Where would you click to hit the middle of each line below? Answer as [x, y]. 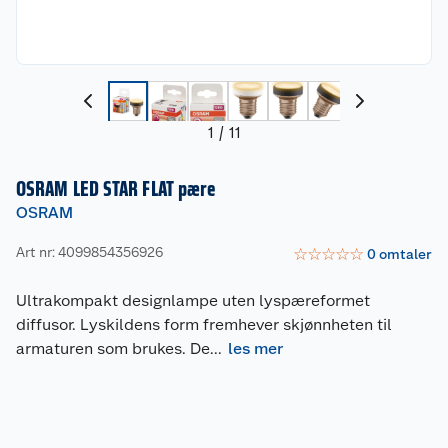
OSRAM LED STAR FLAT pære [116, 188]
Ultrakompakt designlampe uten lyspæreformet [193, 300]
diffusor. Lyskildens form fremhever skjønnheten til [204, 324]
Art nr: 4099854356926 [89, 252]
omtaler [405, 254]
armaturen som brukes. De [113, 348]
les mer [255, 348]
